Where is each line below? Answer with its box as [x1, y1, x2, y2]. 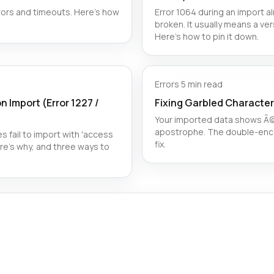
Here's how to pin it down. [155, 31, 259, 42]
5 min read [181, 78, 223, 90]
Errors [155, 78, 179, 90]
